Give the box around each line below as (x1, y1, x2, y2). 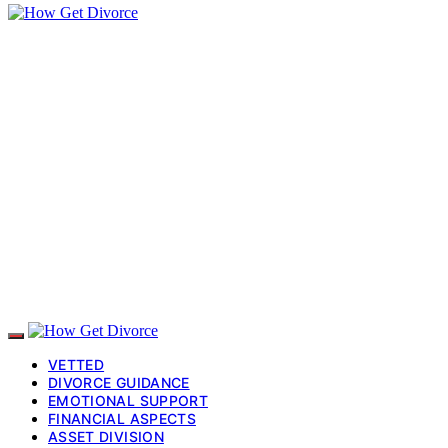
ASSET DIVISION (48, 427, 164, 445)
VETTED (48, 355, 105, 373)
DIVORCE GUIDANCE (48, 373, 190, 391)
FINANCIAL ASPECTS (48, 409, 196, 427)
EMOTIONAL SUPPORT (48, 391, 208, 409)
